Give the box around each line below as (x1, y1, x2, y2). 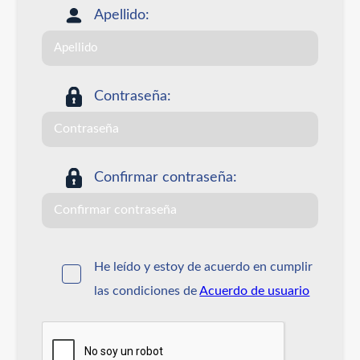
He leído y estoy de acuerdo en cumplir (94, 260, 313, 273)
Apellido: (94, 7, 150, 22)
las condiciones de (94, 284, 200, 297)
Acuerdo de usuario (199, 284, 310, 297)
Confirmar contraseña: (94, 170, 238, 185)
